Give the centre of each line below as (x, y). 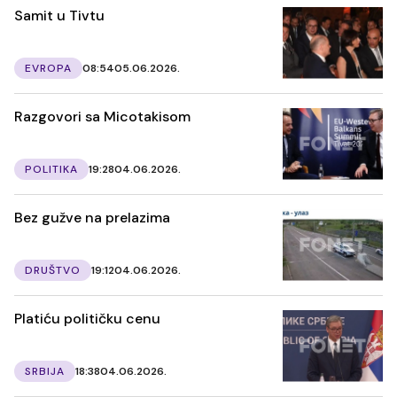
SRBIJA (45, 371)
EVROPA (48, 68)
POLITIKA (51, 169)
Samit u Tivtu (59, 15)
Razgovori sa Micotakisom (102, 116)
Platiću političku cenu (87, 318)
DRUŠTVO (53, 270)
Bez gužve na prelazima (92, 217)
